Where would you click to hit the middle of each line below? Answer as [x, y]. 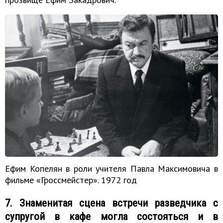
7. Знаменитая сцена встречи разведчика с [111, 203]
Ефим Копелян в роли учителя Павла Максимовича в [111, 168]
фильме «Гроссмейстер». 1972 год [71, 180]
